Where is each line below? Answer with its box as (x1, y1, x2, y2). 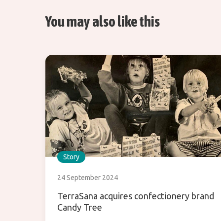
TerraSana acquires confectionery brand (57, 191, 214, 201)
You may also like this (45, 13, 160, 30)
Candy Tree (57, 202, 102, 213)
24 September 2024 (57, 174, 118, 182)
